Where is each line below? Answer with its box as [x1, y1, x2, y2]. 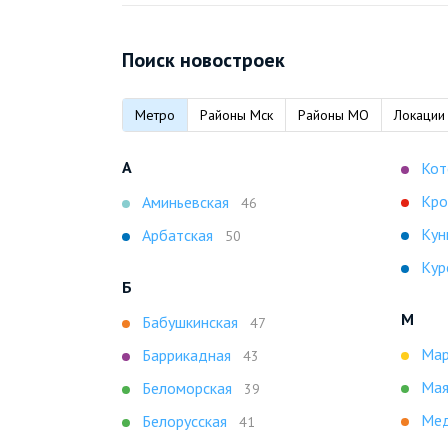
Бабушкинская [142, 312, 238, 332]
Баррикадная [142, 345, 231, 365]
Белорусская [142, 411, 227, 431]
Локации [394, 106, 445, 124]
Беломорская [142, 378, 232, 398]
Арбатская [142, 225, 213, 245]
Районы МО [298, 106, 369, 124]
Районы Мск [200, 106, 273, 124]
